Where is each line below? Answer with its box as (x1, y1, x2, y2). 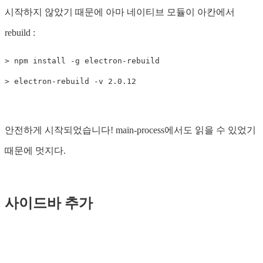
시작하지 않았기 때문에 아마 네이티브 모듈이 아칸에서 (5, 7, 235, 18)
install (33, 56, 66, 66)
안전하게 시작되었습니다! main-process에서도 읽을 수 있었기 (5, 125, 256, 136)
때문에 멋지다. (5, 146, 66, 156)
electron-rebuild (9, 77, 94, 86)
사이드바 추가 (5, 195, 93, 211)
